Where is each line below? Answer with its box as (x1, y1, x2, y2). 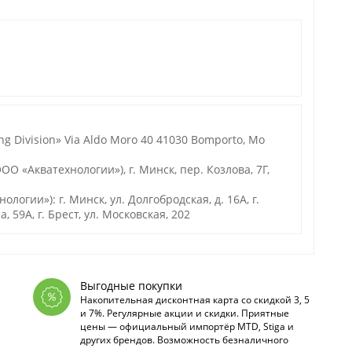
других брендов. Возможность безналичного (79, 333, 288, 346)
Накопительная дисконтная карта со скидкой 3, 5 (79, 293, 310, 306)
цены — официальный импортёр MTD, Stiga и (79, 320, 294, 333)
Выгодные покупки (79, 278, 182, 293)
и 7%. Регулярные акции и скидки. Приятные (79, 306, 289, 320)
